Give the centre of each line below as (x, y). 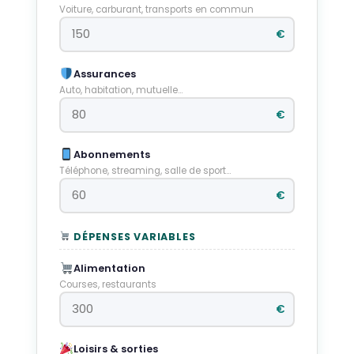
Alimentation (110, 268)
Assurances (105, 74)
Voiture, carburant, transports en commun (156, 9)
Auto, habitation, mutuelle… (121, 90)
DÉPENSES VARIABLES (133, 236)
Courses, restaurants (108, 284)
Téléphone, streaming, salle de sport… (145, 170)
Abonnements (112, 154)
